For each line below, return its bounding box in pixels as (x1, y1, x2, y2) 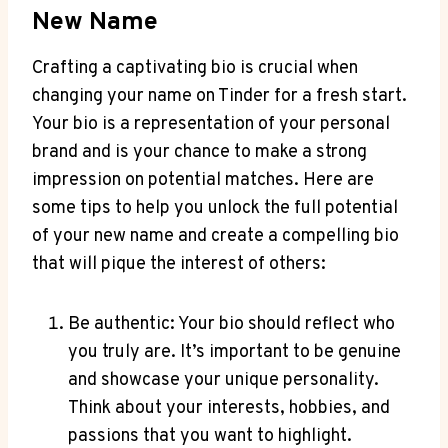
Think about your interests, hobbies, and (68, 396, 390, 420)
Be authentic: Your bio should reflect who (68, 312, 395, 336)
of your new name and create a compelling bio (32, 224, 399, 248)
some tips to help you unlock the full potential (32, 196, 398, 220)
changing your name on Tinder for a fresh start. (32, 84, 407, 108)
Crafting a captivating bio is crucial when (32, 56, 358, 80)
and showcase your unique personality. (68, 368, 379, 392)
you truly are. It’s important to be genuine (68, 340, 401, 364)
